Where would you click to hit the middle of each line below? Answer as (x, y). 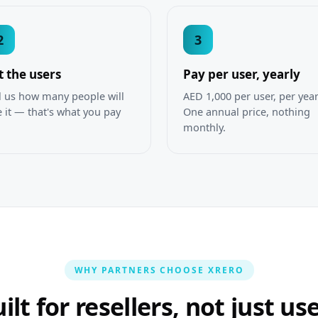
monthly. (204, 127)
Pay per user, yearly (242, 75)
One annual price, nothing (247, 112)
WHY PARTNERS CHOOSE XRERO (159, 270)
